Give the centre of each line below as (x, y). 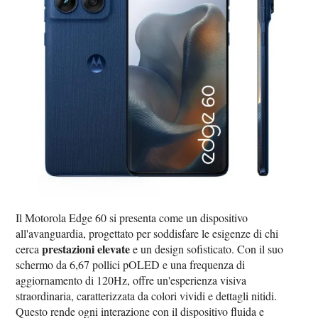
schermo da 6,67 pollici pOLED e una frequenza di (131, 265)
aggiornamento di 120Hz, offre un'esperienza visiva (131, 280)
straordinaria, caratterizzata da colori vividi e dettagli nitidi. (147, 296)
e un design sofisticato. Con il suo (207, 249)
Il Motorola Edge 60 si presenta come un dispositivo (132, 218)
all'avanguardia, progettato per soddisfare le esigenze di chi (147, 234)
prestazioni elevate (86, 249)
